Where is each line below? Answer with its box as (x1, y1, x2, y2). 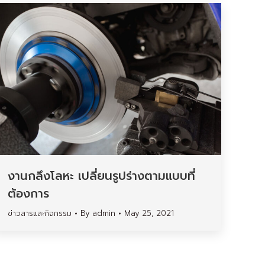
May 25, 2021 (124, 208, 174, 219)
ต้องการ (8, 185, 49, 203)
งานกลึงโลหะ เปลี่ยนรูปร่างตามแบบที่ (8, 167, 195, 185)
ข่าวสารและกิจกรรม (8, 208, 72, 219)
